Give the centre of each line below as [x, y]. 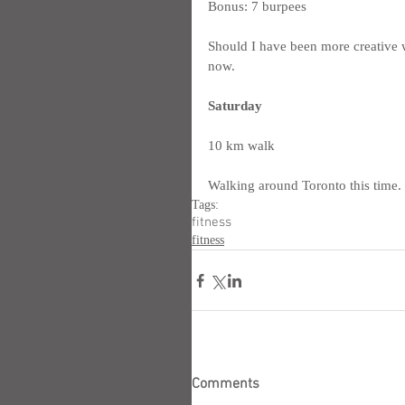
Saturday [235, 106]
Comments [226, 384]
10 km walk [241, 146]
